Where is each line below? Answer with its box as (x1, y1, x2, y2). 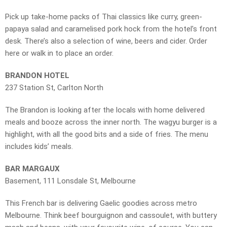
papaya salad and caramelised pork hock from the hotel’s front (5, 24, 217, 34)
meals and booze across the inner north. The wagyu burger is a (5, 118, 217, 127)
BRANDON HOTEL (5, 71, 69, 81)
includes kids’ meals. (5, 142, 73, 152)
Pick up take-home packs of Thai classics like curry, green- (5, 12, 202, 22)
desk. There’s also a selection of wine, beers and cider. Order (5, 36, 207, 46)
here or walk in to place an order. (5, 49, 113, 58)
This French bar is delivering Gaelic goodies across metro (5, 199, 197, 208)
